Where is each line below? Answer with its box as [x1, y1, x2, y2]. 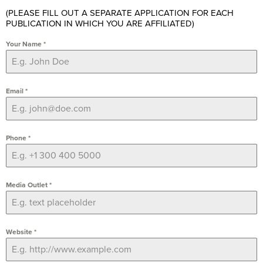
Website [6, 226, 34, 237]
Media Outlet [6, 179, 49, 190]
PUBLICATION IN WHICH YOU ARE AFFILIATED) [6, 16, 194, 30]
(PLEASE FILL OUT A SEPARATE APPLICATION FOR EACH [6, 6, 234, 19]
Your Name [6, 38, 43, 49]
